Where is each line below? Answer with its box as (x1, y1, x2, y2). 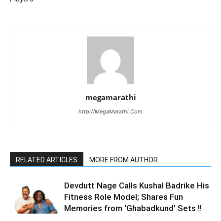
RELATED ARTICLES (16, 155, 77, 164)
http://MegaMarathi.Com (78, 108, 143, 115)
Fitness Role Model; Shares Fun (64, 191, 183, 202)
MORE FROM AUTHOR (89, 155, 158, 164)
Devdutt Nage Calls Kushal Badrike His (64, 180, 209, 190)
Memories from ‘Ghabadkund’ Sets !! (64, 203, 202, 213)
